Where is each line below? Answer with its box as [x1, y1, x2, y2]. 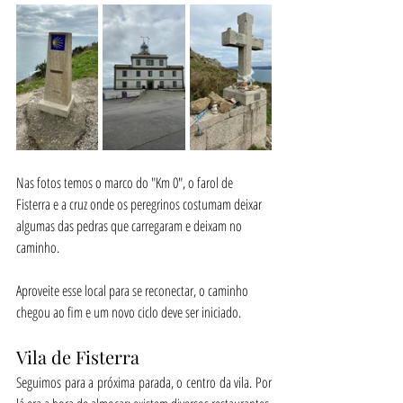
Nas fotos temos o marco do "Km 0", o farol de [16, 172, 236, 193]
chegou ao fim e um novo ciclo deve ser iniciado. [16, 301, 244, 322]
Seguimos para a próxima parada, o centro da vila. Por [16, 372, 272, 392]
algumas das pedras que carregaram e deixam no [16, 215, 245, 236]
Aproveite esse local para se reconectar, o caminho [16, 280, 251, 300]
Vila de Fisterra [16, 344, 139, 369]
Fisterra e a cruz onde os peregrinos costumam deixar [16, 193, 264, 214]
